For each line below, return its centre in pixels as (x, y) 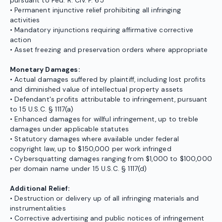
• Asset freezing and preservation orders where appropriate (109, 50)
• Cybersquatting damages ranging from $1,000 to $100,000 (111, 159)
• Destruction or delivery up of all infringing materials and (105, 199)
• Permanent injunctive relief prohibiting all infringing (95, 10)
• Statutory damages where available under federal (94, 139)
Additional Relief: (40, 189)
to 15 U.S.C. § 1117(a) (42, 110)
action (21, 40)
